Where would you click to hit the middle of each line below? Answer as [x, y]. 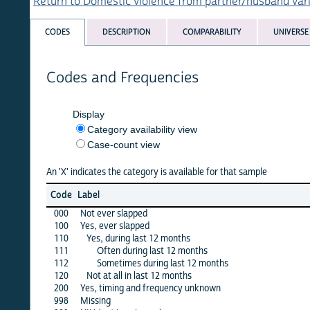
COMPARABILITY [182, 32]
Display [58, 114]
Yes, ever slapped [85, 226]
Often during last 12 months [122, 251]
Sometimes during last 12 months [133, 263]
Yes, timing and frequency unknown [120, 288]
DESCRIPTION [97, 32]
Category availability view [112, 129]
